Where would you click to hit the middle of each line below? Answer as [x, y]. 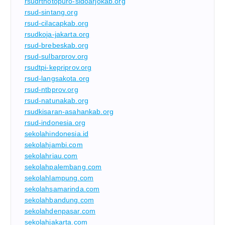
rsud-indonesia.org [55, 122]
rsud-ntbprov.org [51, 89]
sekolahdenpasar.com [60, 211]
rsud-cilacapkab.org [57, 23]
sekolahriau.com [51, 155]
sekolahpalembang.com [63, 166]
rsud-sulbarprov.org [56, 56]
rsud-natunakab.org [57, 100]
